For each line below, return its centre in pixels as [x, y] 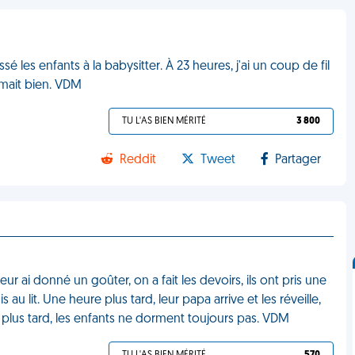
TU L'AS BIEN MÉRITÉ [164, 121]
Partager [298, 160]
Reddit [138, 160]
